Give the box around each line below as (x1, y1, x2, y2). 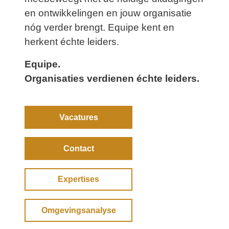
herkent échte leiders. (25, 36, 119, 48)
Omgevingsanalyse (41, 205, 116, 215)
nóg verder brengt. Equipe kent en (25, 22, 174, 33)
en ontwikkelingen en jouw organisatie (25, 8, 192, 19)
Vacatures (59, 113, 98, 122)
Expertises (58, 175, 100, 184)
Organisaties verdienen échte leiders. (25, 73, 199, 84)
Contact (63, 144, 94, 153)
